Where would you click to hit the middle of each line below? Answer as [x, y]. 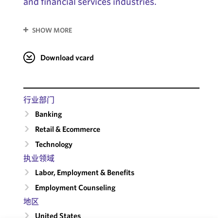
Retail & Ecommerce [67, 129]
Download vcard [67, 57]
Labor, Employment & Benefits [84, 172]
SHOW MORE [52, 30]
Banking [48, 114]
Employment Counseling [75, 187]
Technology [54, 144]
